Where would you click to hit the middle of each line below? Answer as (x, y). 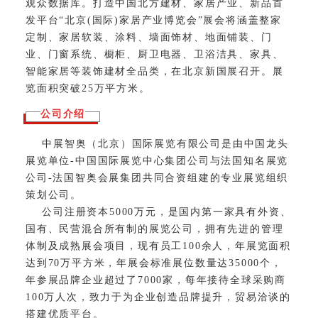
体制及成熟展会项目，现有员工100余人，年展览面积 (159, 246)
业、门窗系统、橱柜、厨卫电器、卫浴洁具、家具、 (155, 54)
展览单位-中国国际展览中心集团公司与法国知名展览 (157, 160)
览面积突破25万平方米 (82, 88)
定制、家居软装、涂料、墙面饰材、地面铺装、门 (149, 37)
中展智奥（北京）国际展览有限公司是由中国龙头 (157, 143)
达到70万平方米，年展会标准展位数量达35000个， (154, 263)
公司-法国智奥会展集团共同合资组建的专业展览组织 (157, 177)
